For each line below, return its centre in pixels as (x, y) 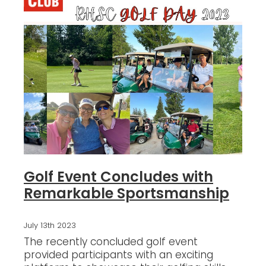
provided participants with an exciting (118, 256)
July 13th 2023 (50, 226)
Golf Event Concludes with (118, 178)
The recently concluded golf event (111, 243)
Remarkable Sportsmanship (126, 195)
